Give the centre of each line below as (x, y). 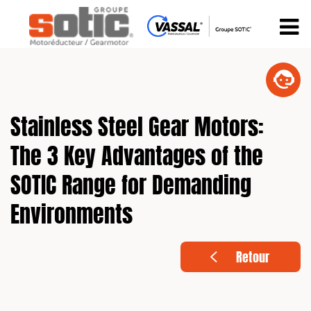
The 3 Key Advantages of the (137, 158)
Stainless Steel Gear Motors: (137, 129)
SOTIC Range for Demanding (131, 187)
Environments (72, 217)
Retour (253, 259)
